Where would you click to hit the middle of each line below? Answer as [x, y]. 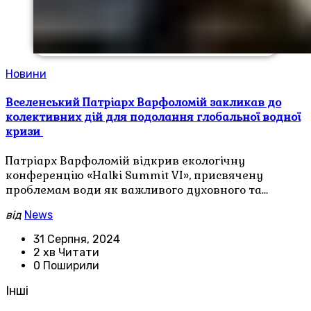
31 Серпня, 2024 [77, 239]
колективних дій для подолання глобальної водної [153, 117]
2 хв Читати [66, 253]
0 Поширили [66, 266]
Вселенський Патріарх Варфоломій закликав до [143, 103]
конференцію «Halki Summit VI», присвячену [134, 176]
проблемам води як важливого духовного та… [137, 190]
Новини [26, 74]
